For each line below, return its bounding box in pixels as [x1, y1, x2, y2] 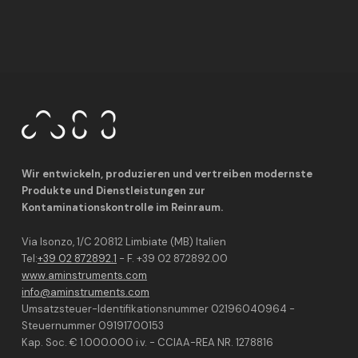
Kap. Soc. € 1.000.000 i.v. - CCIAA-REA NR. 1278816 [22, 336, 274, 350]
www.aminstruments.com [22, 268, 148, 283]
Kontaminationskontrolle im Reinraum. [22, 200, 224, 214]
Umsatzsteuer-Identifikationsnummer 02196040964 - [22, 302, 296, 316]
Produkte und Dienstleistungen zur [22, 183, 206, 197]
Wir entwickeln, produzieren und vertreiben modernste [22, 166, 313, 181]
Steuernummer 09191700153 [22, 319, 165, 333]
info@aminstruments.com [22, 285, 150, 300]
